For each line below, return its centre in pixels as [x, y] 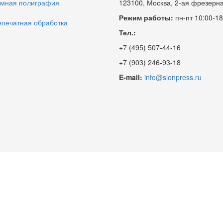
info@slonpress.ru [173, 77]
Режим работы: [146, 17]
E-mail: [131, 77]
